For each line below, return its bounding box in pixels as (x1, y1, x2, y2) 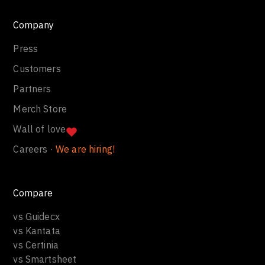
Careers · (13, 143, 56, 156)
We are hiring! (55, 143, 115, 156)
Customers (13, 63, 61, 75)
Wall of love (13, 123, 66, 135)
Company (13, 19, 54, 31)
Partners (13, 83, 51, 95)
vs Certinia (13, 239, 59, 251)
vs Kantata (13, 225, 60, 237)
